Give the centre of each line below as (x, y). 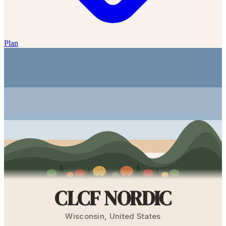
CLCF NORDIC (113, 198)
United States (135, 216)
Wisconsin (85, 216)
